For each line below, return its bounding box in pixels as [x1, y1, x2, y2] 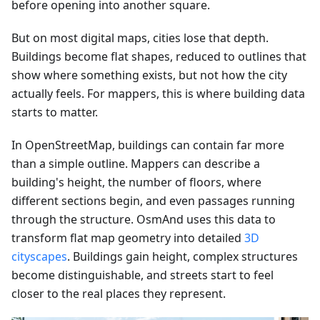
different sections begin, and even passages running [11, 193, 295, 209]
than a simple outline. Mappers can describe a [11, 156, 260, 172]
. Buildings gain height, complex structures [67, 249, 298, 265]
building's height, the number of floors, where [11, 174, 261, 191]
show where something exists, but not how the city [11, 67, 287, 84]
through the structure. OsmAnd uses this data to [11, 211, 276, 228]
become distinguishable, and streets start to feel [11, 267, 274, 284]
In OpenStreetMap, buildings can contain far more [11, 137, 284, 154]
